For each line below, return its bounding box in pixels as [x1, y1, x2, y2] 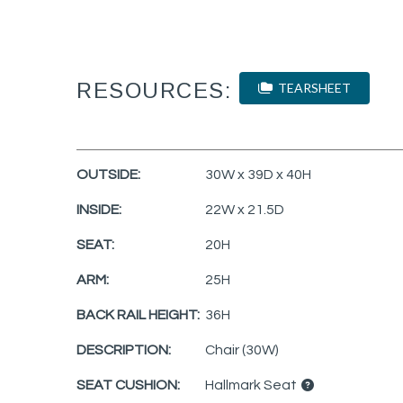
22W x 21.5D [205, 201, 284, 217]
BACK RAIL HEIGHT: [76, 307, 200, 322]
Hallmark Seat [205, 377, 300, 392]
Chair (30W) [205, 342, 279, 357]
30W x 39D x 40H [205, 166, 311, 182]
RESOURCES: [76, 78, 231, 103]
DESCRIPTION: [76, 342, 171, 357]
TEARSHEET [273, 80, 351, 96]
